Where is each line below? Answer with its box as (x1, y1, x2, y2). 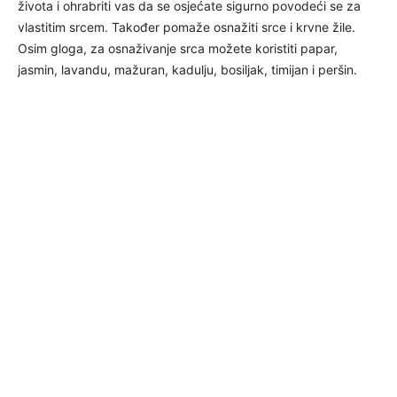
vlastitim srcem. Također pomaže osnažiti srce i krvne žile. (18, 19, 355, 35)
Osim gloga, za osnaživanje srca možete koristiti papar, (18, 40, 338, 56)
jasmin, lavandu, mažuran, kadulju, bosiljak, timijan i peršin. (18, 61, 357, 77)
